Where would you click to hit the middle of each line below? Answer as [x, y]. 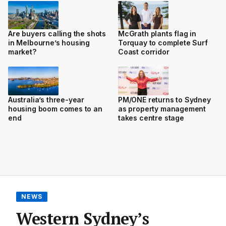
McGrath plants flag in [157, 34]
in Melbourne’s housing [49, 43]
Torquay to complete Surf [163, 43]
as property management [162, 108]
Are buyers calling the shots [57, 34]
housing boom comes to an [55, 108]
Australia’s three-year [46, 99]
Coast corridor [144, 52]
